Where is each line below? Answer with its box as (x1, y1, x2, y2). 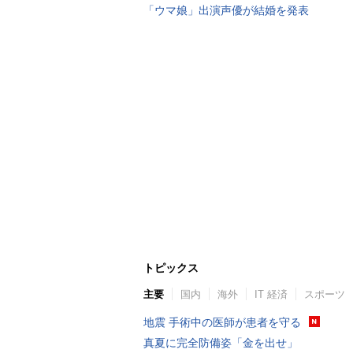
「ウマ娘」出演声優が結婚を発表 (143, 4, 309, 17)
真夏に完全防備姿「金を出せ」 (143, 336, 298, 349)
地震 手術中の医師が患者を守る (143, 316, 301, 329)
